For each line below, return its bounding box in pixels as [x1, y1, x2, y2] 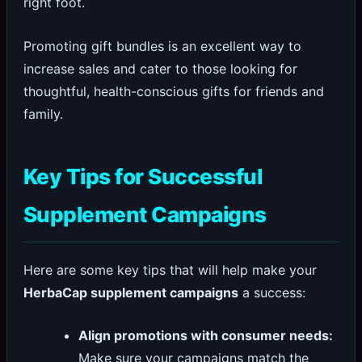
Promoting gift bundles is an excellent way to [23, 37, 301, 54]
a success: [238, 284, 305, 301]
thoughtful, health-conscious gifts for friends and [23, 82, 324, 99]
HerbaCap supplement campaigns [23, 284, 238, 301]
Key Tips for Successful [23, 163, 263, 189]
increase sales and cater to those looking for [23, 60, 297, 77]
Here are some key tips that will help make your [23, 261, 317, 278]
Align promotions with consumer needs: [78, 327, 334, 344]
